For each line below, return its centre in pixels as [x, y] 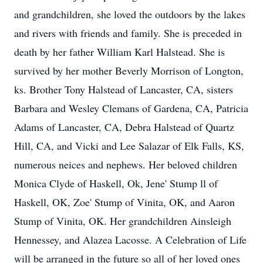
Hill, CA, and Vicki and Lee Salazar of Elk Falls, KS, [129, 146]
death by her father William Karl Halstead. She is [119, 52]
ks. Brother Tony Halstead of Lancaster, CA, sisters [124, 89]
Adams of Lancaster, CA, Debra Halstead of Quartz [124, 127]
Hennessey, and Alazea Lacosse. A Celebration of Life [130, 240]
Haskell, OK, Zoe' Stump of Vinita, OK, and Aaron [124, 202]
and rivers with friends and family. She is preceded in [128, 33]
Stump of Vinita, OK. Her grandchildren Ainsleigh [123, 221]
